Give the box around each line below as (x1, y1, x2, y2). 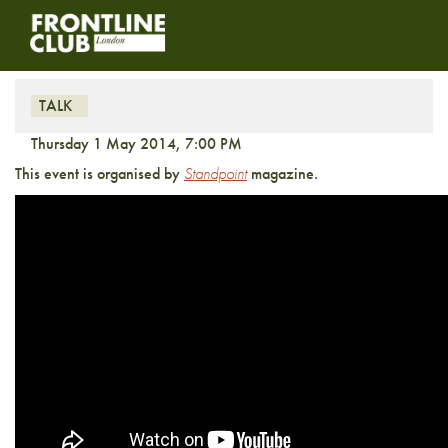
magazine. (247, 163, 318, 184)
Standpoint (184, 163, 247, 184)
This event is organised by (15, 163, 184, 184)
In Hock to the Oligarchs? (15, 16, 374, 62)
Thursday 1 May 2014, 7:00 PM (31, 133, 242, 154)
